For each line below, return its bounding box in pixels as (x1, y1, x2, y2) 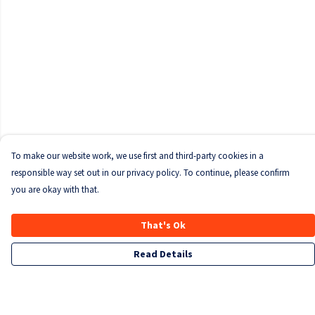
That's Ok (141, 219, 186, 231)
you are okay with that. (11, 184, 99, 195)
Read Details (134, 247, 193, 260)
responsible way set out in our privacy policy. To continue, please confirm (11, 167, 290, 178)
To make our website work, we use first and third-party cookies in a (11, 150, 264, 161)
